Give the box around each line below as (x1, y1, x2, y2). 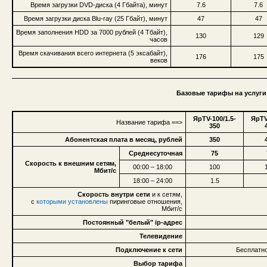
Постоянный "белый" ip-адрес (83, 218, 182, 226)
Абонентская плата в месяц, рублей (65, 135, 182, 143)
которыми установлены (36, 197, 108, 205)
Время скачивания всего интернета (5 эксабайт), (18, 49, 167, 57)
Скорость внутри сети (77, 190, 150, 198)
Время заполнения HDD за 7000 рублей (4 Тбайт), (16, 28, 167, 36)
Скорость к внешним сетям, (25, 159, 116, 167)
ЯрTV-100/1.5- (193, 114, 236, 122)
